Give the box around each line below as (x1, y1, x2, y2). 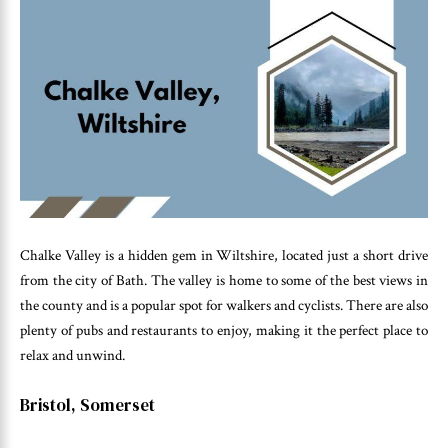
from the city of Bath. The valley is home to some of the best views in (20, 271, 428, 291)
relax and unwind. (20, 346, 125, 366)
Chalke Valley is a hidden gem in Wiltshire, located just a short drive (20, 246, 428, 266)
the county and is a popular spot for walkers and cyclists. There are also (20, 296, 428, 316)
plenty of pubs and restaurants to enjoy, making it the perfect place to (20, 321, 428, 341)
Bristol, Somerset (20, 392, 155, 417)
